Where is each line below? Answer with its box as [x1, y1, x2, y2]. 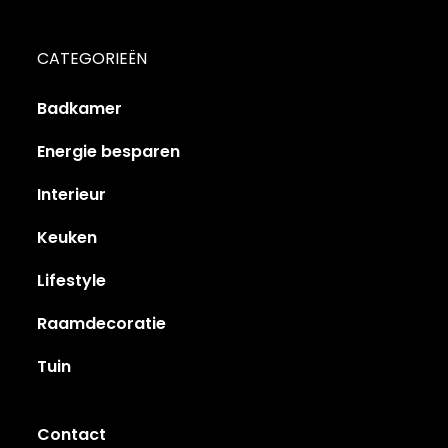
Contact [37, 422, 107, 446]
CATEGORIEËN [37, 46, 148, 70]
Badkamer [37, 96, 123, 120]
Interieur [37, 182, 107, 206]
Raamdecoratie [37, 311, 167, 335]
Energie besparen [37, 139, 181, 163]
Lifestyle [37, 268, 107, 292]
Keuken [37, 225, 98, 249]
